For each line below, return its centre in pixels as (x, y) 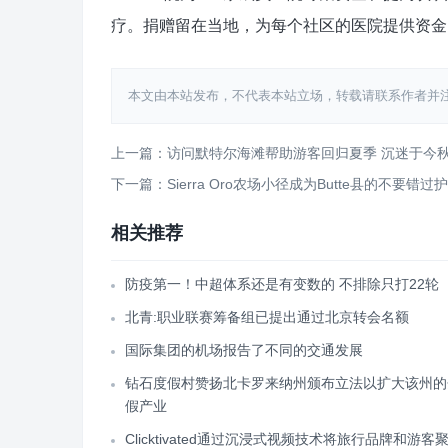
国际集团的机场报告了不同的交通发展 (244, 350)
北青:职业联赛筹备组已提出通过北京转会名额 (267, 317)
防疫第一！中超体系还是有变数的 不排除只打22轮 (282, 284)
